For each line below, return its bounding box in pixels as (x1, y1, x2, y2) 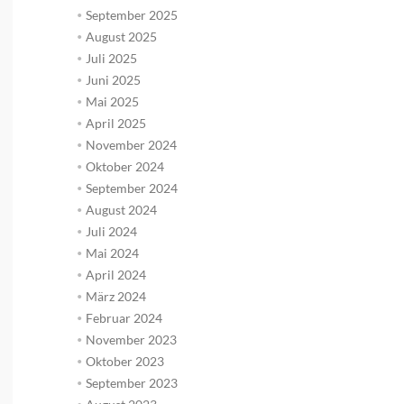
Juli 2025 (85, 50, 137, 66)
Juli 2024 (85, 223, 137, 239)
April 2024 (85, 266, 146, 282)
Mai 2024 (85, 244, 139, 261)
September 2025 (85, 6, 178, 23)
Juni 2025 (85, 71, 141, 87)
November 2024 (85, 136, 177, 152)
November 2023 (85, 331, 177, 347)
